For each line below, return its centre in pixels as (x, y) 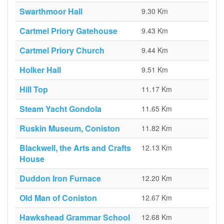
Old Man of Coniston (58, 198)
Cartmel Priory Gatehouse (68, 31)
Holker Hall (40, 70)
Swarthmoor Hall (51, 11)
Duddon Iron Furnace (60, 178)
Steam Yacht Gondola (60, 109)
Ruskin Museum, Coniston (70, 128)
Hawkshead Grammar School (75, 217)
